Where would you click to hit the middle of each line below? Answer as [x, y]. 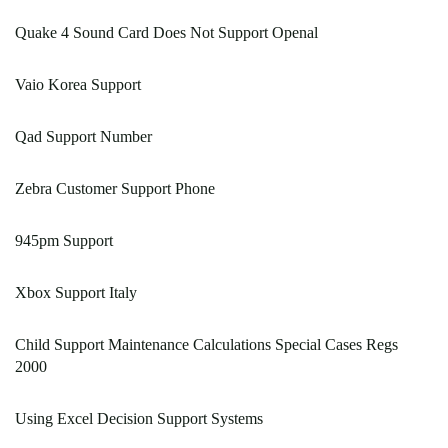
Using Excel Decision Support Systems [139, 419]
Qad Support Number [83, 137]
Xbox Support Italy [76, 293]
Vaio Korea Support [78, 85]
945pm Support [64, 241]
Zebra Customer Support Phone [115, 189]
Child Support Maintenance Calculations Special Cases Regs [206, 345]
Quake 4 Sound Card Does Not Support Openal [166, 33]
